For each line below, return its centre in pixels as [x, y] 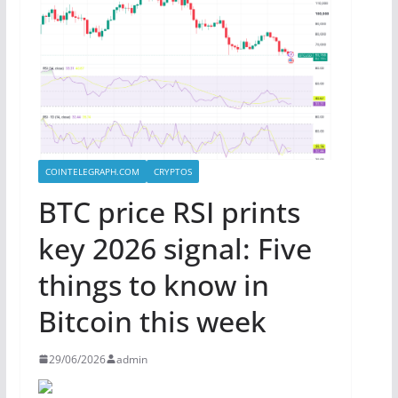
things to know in [153, 284]
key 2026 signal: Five [175, 248]
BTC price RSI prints [169, 211]
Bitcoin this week [152, 321]
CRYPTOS [172, 171]
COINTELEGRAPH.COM [92, 171]
